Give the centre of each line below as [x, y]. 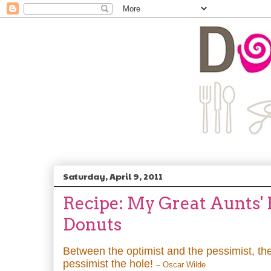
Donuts [92, 224]
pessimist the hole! [109, 264]
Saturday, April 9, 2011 [113, 176]
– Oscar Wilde [181, 265]
